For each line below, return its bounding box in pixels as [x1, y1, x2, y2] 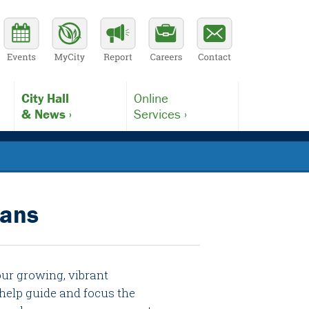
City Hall [21, 90, 70, 106]
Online [134, 90, 169, 106]
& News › [21, 106, 72, 122]
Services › [134, 106, 188, 122]
